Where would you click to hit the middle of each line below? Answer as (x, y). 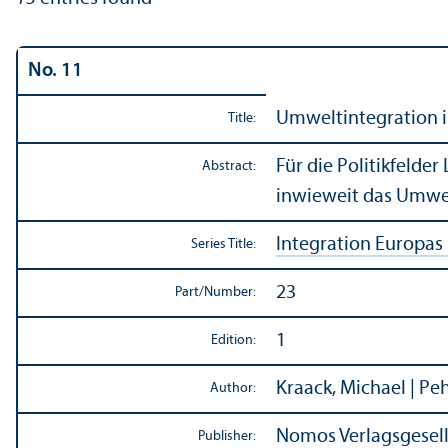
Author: (233, 389)
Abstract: (229, 167)
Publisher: (227, 437)
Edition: (233, 341)
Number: (230, 293)
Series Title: (223, 245)
